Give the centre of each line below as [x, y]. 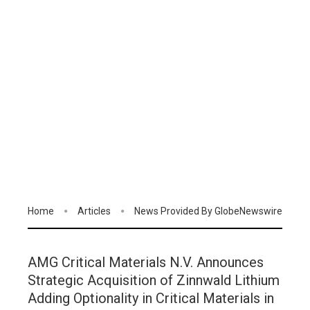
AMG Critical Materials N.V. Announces [146, 263]
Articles [94, 211]
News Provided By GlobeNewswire [208, 211]
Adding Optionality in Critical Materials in [151, 299]
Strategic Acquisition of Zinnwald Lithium [154, 281]
